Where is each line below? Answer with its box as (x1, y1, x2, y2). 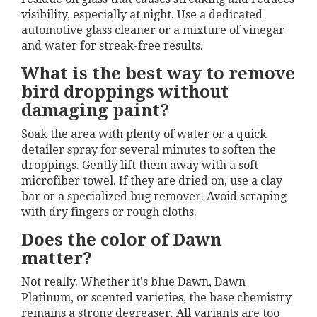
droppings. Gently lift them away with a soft (21, 158, 258, 172)
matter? (21, 248, 92, 268)
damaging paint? (21, 100, 169, 120)
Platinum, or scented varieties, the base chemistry (21, 290, 292, 304)
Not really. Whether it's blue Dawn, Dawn (21, 275, 246, 289)
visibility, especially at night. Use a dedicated (21, 7, 263, 21)
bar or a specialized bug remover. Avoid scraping (21, 189, 287, 203)
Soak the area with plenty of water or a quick (21, 127, 267, 141)
